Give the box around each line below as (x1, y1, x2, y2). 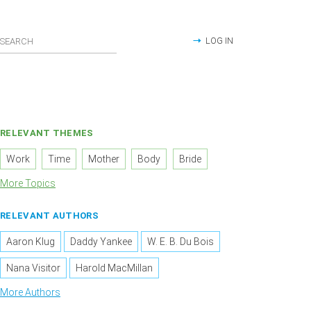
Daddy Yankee (70, 236, 133, 248)
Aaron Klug (6, 236, 55, 248)
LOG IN (205, 35, 233, 46)
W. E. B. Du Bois (147, 236, 215, 248)
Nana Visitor (6, 262, 60, 274)
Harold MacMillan (76, 262, 153, 274)
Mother (88, 153, 120, 165)
